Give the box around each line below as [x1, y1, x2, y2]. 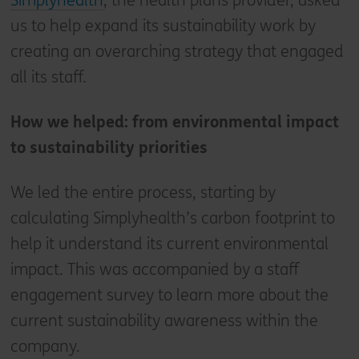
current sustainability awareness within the [10, 311, 318, 330]
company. [10, 337, 80, 356]
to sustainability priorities [10, 138, 208, 157]
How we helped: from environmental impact [10, 112, 339, 131]
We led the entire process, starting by [10, 183, 276, 202]
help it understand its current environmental [10, 234, 329, 253]
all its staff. [10, 67, 87, 87]
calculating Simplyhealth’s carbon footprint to [10, 208, 335, 228]
